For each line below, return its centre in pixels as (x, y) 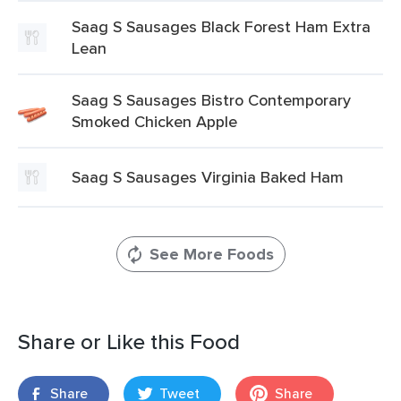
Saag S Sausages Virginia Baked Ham (208, 177)
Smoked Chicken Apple (154, 121)
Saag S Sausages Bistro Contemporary (211, 100)
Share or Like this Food (129, 341)
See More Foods (211, 254)
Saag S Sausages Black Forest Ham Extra (221, 26)
